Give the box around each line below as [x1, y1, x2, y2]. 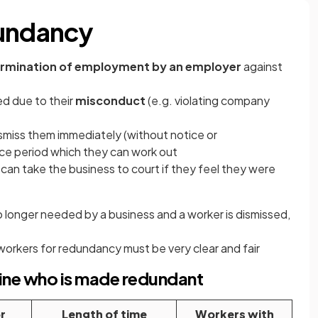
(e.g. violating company [148, 93, 270, 108]
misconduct [75, 93, 148, 108]
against [241, 59, 283, 74]
